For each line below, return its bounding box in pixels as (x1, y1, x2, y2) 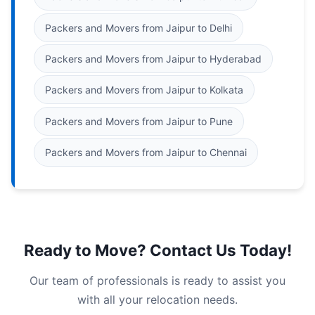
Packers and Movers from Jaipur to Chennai (45, 146, 247, 159)
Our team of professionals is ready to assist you (30, 274, 285, 288)
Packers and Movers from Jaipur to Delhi (45, 21, 232, 34)
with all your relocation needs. (77, 292, 238, 307)
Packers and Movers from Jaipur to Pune (45, 115, 233, 127)
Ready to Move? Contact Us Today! (23, 240, 292, 260)
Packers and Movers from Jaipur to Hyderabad (45, 52, 262, 65)
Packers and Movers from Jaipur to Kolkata (45, 84, 243, 96)
